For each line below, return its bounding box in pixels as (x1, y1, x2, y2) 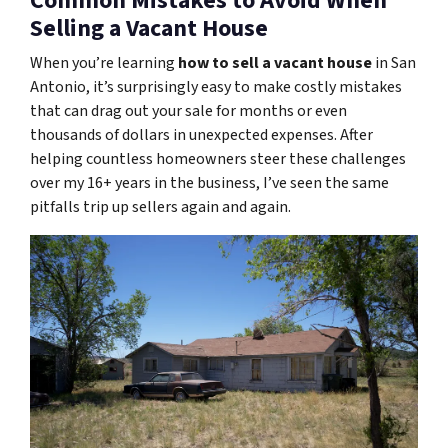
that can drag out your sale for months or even (30, 99, 347, 122)
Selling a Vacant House (30, 10, 268, 46)
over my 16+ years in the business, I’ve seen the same (30, 171, 389, 194)
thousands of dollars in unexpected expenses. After (30, 123, 373, 146)
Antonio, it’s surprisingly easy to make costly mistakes (30, 75, 402, 98)
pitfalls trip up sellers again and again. (30, 195, 291, 218)
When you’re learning (30, 51, 178, 74)
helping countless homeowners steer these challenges (30, 147, 406, 170)
